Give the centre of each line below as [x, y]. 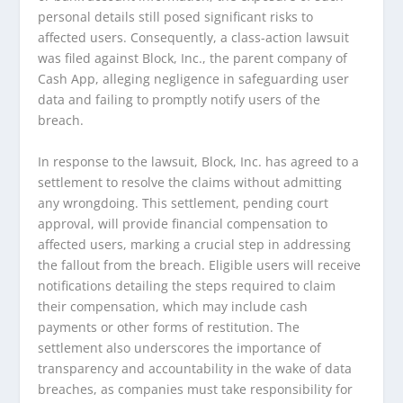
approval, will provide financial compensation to [183, 223]
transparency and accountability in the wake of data [195, 368]
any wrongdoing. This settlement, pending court [184, 202]
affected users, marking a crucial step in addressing [195, 244]
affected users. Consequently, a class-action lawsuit [194, 38]
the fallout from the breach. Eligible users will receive [200, 264]
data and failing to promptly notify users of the [179, 100]
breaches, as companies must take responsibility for [196, 389]
